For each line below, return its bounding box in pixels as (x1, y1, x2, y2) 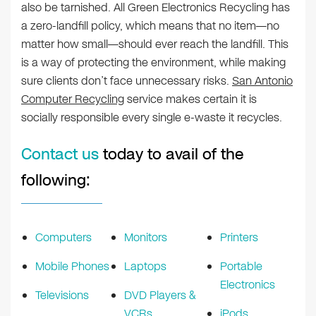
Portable (220, 257, 262, 274)
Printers (220, 229, 258, 245)
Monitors (124, 229, 167, 245)
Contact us (21, 142, 99, 165)
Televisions (35, 286, 89, 303)
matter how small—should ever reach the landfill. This (21, 35, 288, 52)
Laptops (124, 257, 166, 274)
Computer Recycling (21, 90, 124, 107)
